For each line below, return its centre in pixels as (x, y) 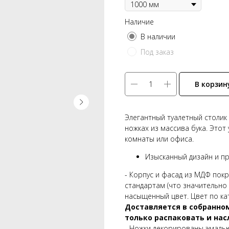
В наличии (158, 36)
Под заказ (157, 52)
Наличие (139, 22)
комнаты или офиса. (159, 139)
